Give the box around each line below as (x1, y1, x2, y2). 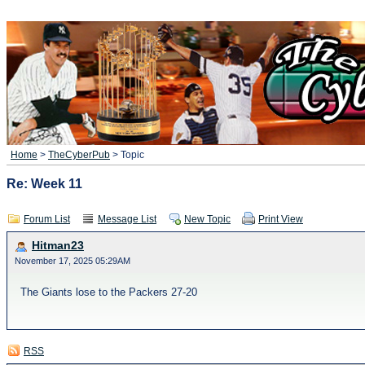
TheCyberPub (48, 149, 110, 161)
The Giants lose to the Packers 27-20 (20, 286, 197, 298)
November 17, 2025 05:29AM (15, 256, 130, 266)
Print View (258, 213, 303, 225)
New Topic (184, 213, 231, 225)
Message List (98, 213, 156, 225)
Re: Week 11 (7, 176, 82, 191)
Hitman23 (32, 240, 84, 252)
